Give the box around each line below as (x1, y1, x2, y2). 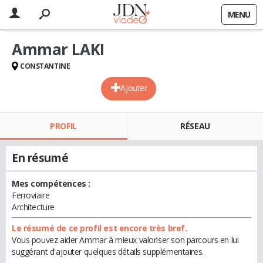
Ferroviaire (12, 190, 50, 201)
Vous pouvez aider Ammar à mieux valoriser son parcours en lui (12, 234, 239, 245)
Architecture (12, 201, 55, 213)
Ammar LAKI (12, 39, 104, 60)
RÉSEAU (180, 120, 210, 131)
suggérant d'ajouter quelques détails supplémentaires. (12, 246, 204, 257)
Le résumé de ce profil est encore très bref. (12, 222, 187, 234)
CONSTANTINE (20, 61, 70, 71)
